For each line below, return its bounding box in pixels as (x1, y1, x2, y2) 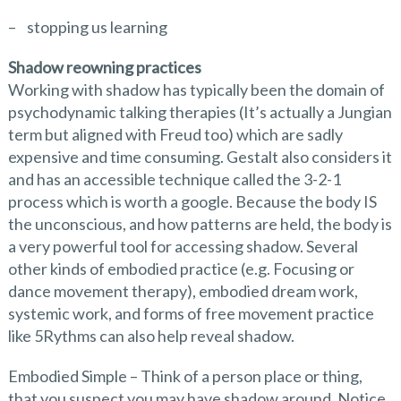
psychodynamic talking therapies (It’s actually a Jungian (7, 102, 392, 122)
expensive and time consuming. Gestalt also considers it (7, 147, 392, 166)
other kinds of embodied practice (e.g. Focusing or (7, 259, 354, 278)
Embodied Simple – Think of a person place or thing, (7, 366, 363, 386)
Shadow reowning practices (7, 57, 201, 77)
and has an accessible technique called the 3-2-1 (7, 169, 341, 189)
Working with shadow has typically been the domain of (7, 80, 385, 99)
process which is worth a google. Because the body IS (7, 192, 377, 211)
